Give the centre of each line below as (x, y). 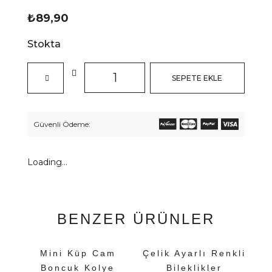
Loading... (47, 162)
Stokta (44, 44)
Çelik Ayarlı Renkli (194, 253)
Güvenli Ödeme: (62, 124)
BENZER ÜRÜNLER (136, 219)
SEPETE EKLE (197, 78)
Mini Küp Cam (78, 253)
